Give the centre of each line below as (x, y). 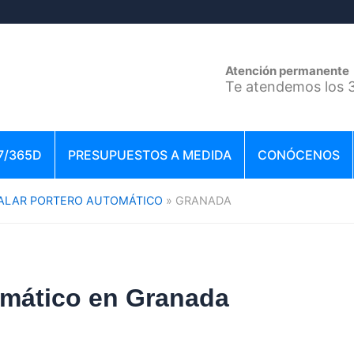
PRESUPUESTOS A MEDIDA (150, 155)
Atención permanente (287, 70)
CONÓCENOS (299, 155)
